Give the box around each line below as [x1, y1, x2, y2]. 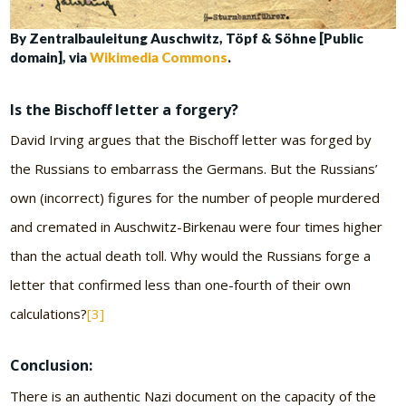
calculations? [10, 304, 88, 324]
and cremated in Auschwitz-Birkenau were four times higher [10, 217, 383, 237]
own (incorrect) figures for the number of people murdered [10, 188, 381, 208]
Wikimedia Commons [90, 49, 228, 66]
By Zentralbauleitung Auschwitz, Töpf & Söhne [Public [10, 30, 364, 47]
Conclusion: [10, 355, 93, 376]
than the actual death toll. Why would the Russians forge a [10, 246, 372, 266]
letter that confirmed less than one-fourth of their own [10, 275, 352, 295]
